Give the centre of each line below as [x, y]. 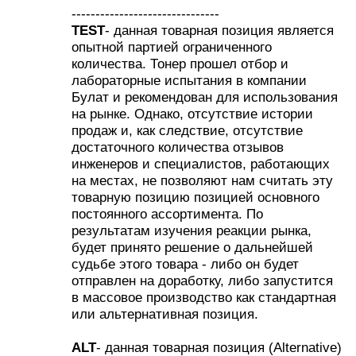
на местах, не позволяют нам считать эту [202, 180]
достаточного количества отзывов [178, 147]
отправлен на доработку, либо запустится [202, 280]
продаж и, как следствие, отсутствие [187, 130]
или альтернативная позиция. [165, 313]
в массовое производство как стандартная [204, 297]
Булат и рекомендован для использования [205, 97]
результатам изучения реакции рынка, [192, 230]
